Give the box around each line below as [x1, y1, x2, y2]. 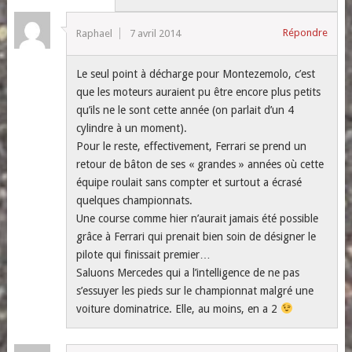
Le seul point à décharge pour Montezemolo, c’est [76, 68, 316, 80]
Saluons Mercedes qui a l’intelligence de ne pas [76, 266, 300, 279]
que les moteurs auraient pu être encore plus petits [76, 86, 321, 98]
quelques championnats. [76, 194, 193, 207]
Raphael [76, 27, 113, 39]
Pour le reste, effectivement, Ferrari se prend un [76, 140, 307, 152]
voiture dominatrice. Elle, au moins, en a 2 [76, 302, 281, 315]
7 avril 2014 [130, 27, 181, 39]
